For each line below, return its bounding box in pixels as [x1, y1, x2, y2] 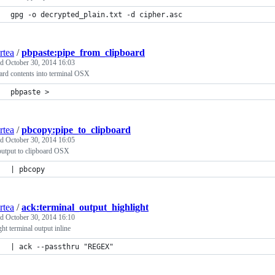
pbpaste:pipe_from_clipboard [21, 47, 145, 58]
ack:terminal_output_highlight [21, 202, 149, 212]
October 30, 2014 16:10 [6, 213, 75, 222]
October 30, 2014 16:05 [6, 136, 75, 144]
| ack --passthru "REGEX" [10, 242, 114, 251]
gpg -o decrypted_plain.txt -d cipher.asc [10, 10, 182, 19]
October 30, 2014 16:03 [6, 58, 75, 67]
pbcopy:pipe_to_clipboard [21, 125, 131, 135]
